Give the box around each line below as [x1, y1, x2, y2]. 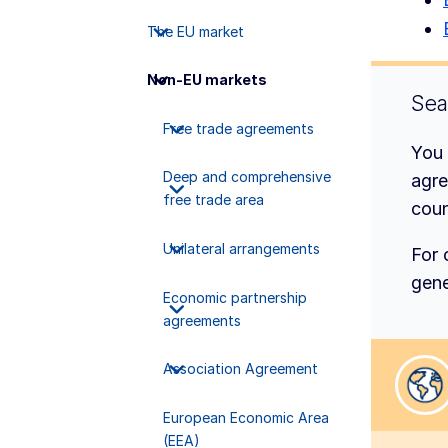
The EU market [146, 22, 244, 40]
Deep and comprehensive [162, 168, 331, 186]
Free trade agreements [162, 119, 314, 137]
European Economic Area [162, 408, 329, 426]
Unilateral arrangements [162, 239, 320, 257]
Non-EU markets [146, 71, 267, 89]
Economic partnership [162, 288, 307, 306]
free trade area [162, 191, 264, 209]
